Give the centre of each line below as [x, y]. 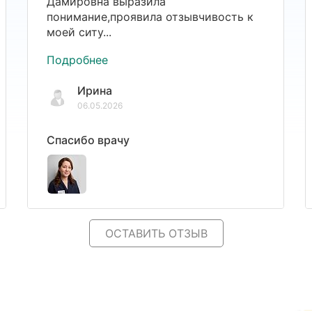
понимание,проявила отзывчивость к [150, 16]
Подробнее [78, 60]
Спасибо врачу [88, 140]
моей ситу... [79, 32]
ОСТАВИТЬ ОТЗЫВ [156, 233]
